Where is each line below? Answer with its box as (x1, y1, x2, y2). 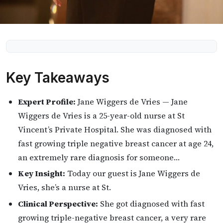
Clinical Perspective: (18, 198, 98, 210)
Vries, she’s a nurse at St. (18, 182, 111, 193)
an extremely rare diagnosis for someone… (18, 151, 180, 163)
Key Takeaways (6, 69, 110, 86)
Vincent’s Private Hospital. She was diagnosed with (18, 123, 212, 135)
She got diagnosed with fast (98, 198, 205, 210)
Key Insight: (18, 168, 65, 179)
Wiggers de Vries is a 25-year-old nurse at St (18, 110, 185, 121)
